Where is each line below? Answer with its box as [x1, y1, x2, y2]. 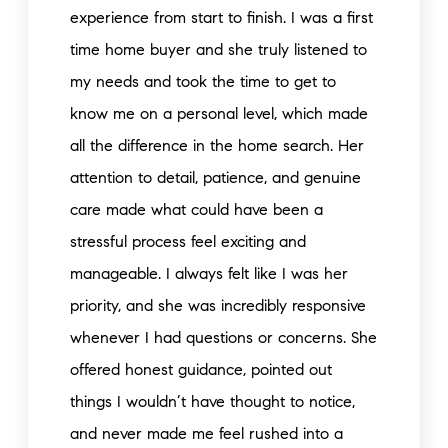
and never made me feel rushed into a [70, 424, 343, 443]
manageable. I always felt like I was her [70, 264, 348, 283]
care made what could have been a [70, 200, 323, 219]
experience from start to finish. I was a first [70, 8, 373, 27]
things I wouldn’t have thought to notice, [70, 392, 355, 411]
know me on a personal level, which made [70, 104, 368, 123]
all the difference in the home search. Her [70, 136, 364, 155]
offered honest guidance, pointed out [70, 360, 332, 379]
